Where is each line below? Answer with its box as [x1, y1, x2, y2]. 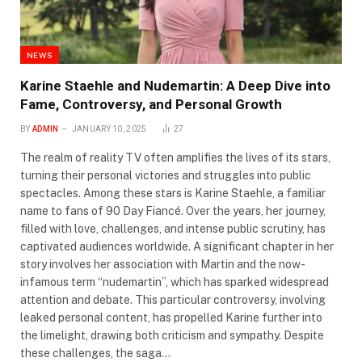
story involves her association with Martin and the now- [20, 257, 305, 271]
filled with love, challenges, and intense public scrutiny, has [20, 221, 326, 235]
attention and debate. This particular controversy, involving [20, 293, 326, 306]
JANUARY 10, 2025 [71, 124, 147, 133]
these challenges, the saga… [20, 346, 170, 360]
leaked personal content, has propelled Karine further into [20, 310, 322, 324]
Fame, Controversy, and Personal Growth [20, 95, 282, 112]
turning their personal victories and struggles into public [20, 168, 311, 182]
